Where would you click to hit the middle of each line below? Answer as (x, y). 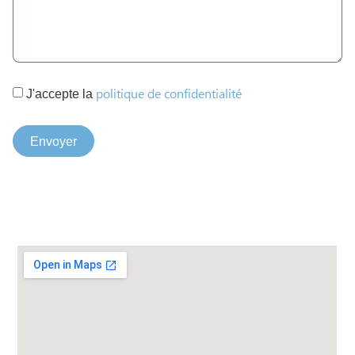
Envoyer (53, 141)
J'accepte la (61, 94)
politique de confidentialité (169, 95)
